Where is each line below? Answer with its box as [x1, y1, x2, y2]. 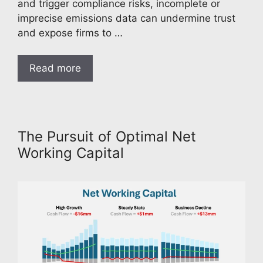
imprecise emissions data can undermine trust [18, 12, 235, 24]
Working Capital [18, 144, 124, 162]
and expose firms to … [18, 26, 123, 39]
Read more [29, 62, 81, 75]
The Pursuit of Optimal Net [18, 128, 196, 146]
